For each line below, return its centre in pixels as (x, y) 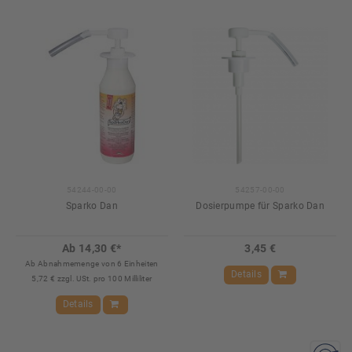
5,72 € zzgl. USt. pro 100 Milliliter (92, 279)
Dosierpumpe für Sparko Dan (260, 206)
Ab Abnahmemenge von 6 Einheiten (92, 264)
